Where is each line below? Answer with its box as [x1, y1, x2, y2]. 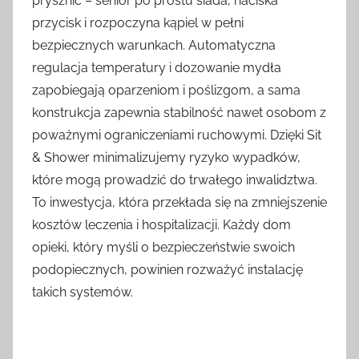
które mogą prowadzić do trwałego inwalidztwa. [32, 172, 317, 188]
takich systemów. [32, 284, 133, 301]
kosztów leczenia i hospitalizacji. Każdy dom [32, 217, 291, 233]
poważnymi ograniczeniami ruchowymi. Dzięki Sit [32, 127, 321, 143]
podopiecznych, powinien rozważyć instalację [32, 262, 303, 278]
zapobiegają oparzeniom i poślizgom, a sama [32, 83, 301, 99]
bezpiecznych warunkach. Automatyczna [32, 38, 276, 54]
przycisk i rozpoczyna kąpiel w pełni [32, 15, 244, 31]
